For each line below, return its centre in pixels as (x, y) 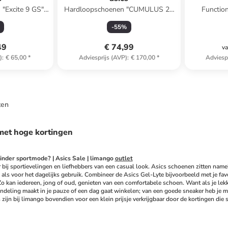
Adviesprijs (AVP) (103, 58)
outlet (124, 158)
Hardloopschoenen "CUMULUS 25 (119, 9)
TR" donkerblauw (119, 20)
